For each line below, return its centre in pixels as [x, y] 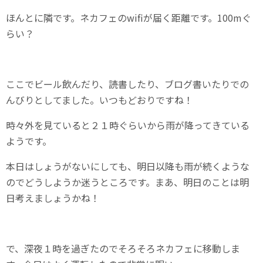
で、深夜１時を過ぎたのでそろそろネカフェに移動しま [123, 249]
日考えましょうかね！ [53, 198]
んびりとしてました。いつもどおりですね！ [100, 100]
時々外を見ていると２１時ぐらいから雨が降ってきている [128, 125]
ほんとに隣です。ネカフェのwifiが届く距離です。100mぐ [129, 18]
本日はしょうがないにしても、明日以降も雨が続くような [128, 166]
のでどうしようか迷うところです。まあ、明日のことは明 [127, 182]
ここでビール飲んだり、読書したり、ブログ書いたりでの [127, 84]
